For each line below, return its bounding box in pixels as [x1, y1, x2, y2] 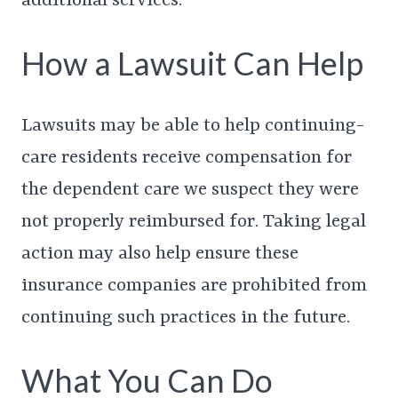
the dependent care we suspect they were [21, 179, 359, 201]
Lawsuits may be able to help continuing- [21, 115, 364, 137]
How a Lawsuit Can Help [21, 44, 363, 84]
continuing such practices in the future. [21, 306, 350, 329]
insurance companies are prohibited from [21, 275, 367, 297]
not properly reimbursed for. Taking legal [21, 211, 366, 233]
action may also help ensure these [21, 243, 298, 265]
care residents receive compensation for [21, 147, 352, 169]
